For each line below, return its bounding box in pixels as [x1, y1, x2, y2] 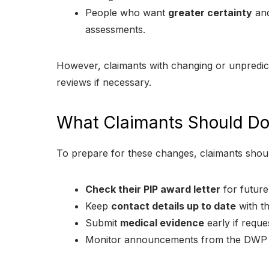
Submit [85, 217, 120, 229]
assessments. [85, 23, 145, 36]
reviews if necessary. [56, 76, 151, 89]
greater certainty [168, 7, 252, 19]
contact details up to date [111, 200, 236, 213]
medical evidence [120, 217, 204, 229]
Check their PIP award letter [85, 183, 220, 196]
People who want [85, 7, 168, 19]
